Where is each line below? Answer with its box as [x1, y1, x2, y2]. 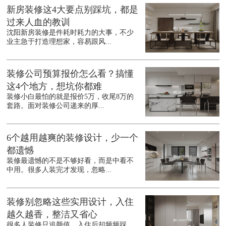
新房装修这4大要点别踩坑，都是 [7, 5, 139, 15]
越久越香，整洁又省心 [7, 209, 98, 220]
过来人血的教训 [7, 17, 71, 28]
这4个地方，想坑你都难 [7, 81, 102, 92]
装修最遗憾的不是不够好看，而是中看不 [7, 157, 134, 165]
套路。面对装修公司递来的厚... [7, 102, 105, 110]
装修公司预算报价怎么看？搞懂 [7, 69, 134, 79]
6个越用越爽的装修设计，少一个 [7, 133, 139, 143]
